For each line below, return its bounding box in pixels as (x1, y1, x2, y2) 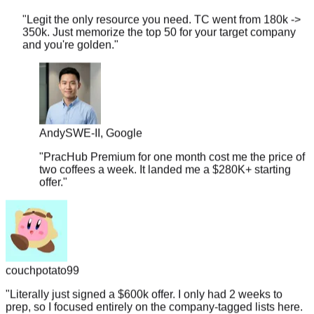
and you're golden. (22, 20, 114, 32)
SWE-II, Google (65, 108, 142, 121)
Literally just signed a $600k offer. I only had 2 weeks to (10, 269, 282, 282)
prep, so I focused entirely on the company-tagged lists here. (6, 282, 303, 294)
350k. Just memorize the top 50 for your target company (22, 7, 296, 20)
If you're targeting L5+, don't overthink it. (6, 294, 201, 307)
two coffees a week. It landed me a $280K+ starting (39, 144, 291, 157)
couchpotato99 (6, 245, 79, 258)
